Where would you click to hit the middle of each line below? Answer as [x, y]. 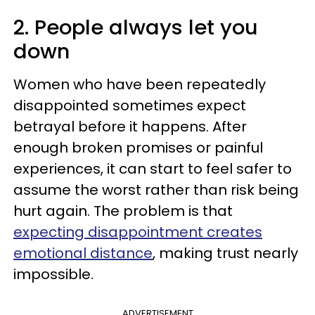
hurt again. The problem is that [123, 211]
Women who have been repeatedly [140, 84]
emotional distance [83, 253]
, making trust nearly [225, 253]
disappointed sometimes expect [130, 105]
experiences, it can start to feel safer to [153, 169]
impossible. [55, 274]
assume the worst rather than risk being [156, 190]
